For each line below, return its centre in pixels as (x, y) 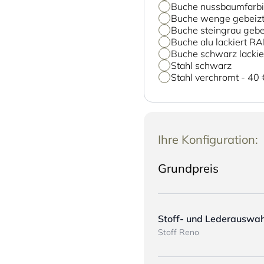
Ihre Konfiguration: (208, 139)
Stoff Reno (179, 232)
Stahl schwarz (202, 65)
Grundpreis (188, 168)
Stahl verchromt (206, 77)
